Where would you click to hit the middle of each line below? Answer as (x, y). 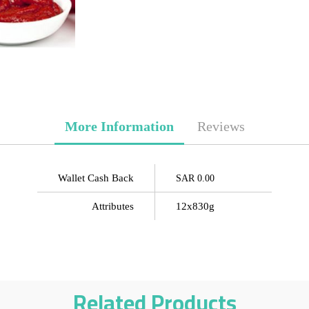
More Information (119, 126)
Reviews (221, 126)
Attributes (113, 206)
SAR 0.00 (195, 178)
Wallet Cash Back (96, 178)
